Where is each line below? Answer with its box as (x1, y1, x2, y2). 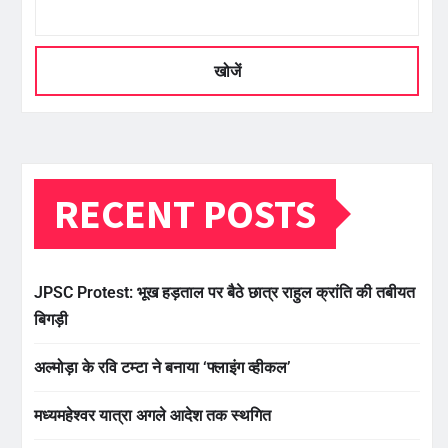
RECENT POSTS (54, 189, 316, 240)
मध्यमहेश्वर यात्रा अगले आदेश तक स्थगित (34, 406, 271, 426)
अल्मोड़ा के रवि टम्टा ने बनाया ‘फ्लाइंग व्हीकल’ (34, 358, 291, 378)
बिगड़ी (34, 310, 68, 330)
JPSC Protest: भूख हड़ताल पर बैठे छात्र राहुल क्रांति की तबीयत (34, 283, 415, 303)
